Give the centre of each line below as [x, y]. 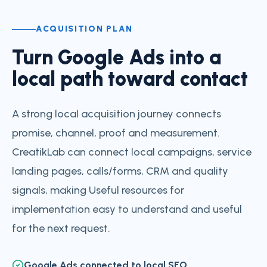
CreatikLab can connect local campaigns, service [132, 152]
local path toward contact [130, 79]
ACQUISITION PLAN [84, 29]
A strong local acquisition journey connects [117, 114]
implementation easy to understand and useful [127, 209]
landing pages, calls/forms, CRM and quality [120, 171]
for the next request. [61, 228]
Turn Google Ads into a [117, 58]
